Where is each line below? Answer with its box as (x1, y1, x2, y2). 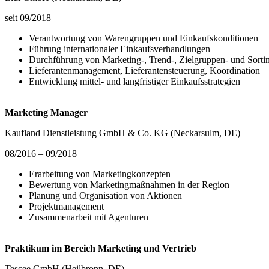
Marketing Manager (5, 107, 88, 118)
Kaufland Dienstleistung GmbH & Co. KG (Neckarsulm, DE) (5, 128, 240, 139)
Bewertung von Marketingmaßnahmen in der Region (29, 180, 229, 190)
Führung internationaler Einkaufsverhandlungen (29, 44, 213, 55)
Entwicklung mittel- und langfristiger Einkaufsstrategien (29, 76, 243, 87)
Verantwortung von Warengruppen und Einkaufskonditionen (29, 33, 261, 44)
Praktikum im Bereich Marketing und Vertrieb (5, 243, 196, 254)
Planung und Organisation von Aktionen (29, 190, 182, 201)
